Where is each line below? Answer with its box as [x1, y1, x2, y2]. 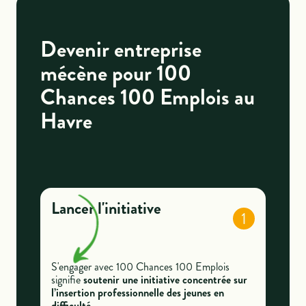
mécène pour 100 [40, 57, 191, 89]
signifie [51, 271, 83, 288]
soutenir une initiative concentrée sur [83, 271, 247, 288]
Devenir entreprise [40, 33, 201, 66]
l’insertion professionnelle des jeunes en [51, 284, 224, 301]
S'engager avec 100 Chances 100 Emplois [51, 258, 229, 275]
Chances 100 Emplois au [40, 81, 255, 113]
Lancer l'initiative [51, 197, 161, 221]
